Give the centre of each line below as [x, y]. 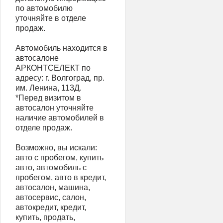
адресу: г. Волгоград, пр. [60, 78]
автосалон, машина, [53, 187]
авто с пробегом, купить [59, 158]
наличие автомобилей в [60, 118]
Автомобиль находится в [61, 48]
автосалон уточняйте [55, 108]
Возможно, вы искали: [56, 148]
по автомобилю [44, 8]
